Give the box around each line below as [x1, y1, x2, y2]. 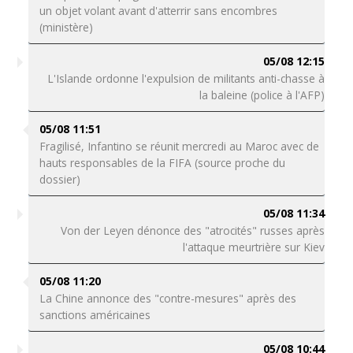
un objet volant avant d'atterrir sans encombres [39, 3, 277, 18]
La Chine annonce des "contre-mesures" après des [39, 291, 296, 306]
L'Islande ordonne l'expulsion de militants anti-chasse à [47, 71, 325, 86]
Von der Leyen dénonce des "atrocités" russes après [61, 223, 325, 238]
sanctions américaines [39, 307, 150, 322]
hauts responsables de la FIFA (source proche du [39, 155, 285, 170]
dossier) [39, 172, 80, 187]
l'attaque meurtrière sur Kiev [183, 240, 325, 255]
